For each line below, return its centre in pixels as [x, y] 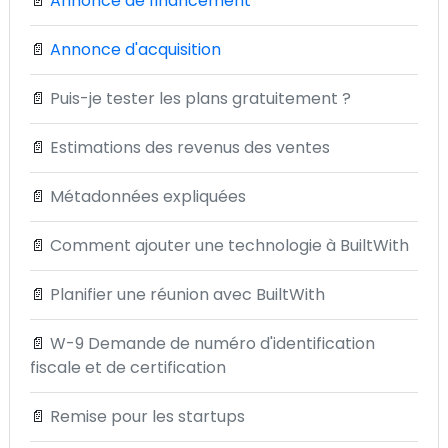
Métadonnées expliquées [148, 196]
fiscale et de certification [128, 367]
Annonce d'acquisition [135, 49]
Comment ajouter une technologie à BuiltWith [229, 245]
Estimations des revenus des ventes [190, 147]
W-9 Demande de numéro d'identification [212, 343]
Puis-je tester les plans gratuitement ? [200, 98]
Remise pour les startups [147, 416]
